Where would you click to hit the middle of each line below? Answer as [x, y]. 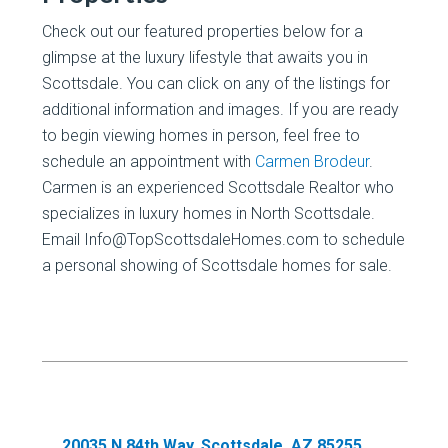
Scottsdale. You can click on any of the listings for [216, 83]
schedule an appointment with [149, 161]
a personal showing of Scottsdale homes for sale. [217, 265]
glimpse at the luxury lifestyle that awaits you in [205, 57]
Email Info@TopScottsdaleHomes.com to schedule [224, 239]
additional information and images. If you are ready [221, 109]
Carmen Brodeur [312, 161]
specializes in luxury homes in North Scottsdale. [209, 213]
